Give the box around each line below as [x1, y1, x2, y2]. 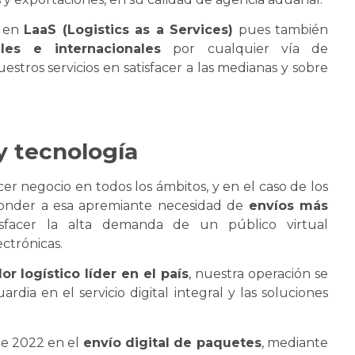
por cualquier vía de [161, 40, 329, 56]
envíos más [248, 197, 329, 213]
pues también [233, 21, 328, 37]
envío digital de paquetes [82, 334, 261, 350]
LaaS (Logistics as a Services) [24, 21, 233, 37]
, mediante [261, 334, 328, 350]
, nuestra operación [189, 266, 315, 282]
